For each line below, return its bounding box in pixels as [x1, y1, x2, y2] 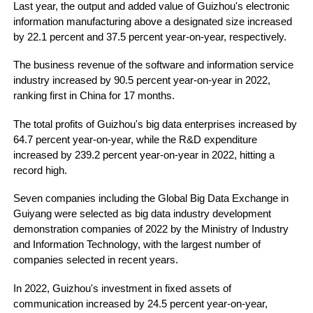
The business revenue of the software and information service [13, 59, 293, 71]
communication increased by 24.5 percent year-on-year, [13, 298, 268, 310]
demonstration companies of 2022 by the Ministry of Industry [13, 224, 289, 235]
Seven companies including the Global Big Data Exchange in [13, 193, 289, 205]
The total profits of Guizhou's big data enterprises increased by [13, 118, 297, 130]
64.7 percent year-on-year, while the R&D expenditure [13, 133, 257, 145]
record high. [13, 164, 67, 176]
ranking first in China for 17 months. [13, 90, 175, 102]
